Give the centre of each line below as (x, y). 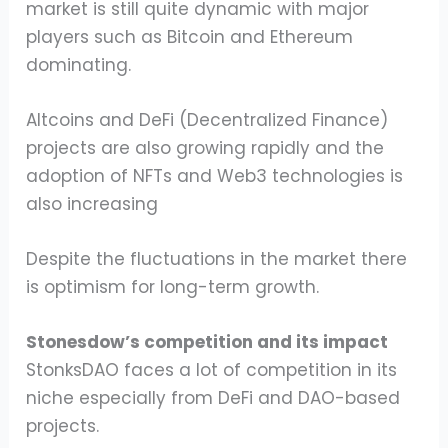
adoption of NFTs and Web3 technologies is (215, 175)
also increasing (92, 203)
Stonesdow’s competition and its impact (207, 342)
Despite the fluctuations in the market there (217, 259)
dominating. (79, 64)
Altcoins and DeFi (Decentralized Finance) (207, 119)
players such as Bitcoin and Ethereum (190, 36)
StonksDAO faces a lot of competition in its (212, 370)
